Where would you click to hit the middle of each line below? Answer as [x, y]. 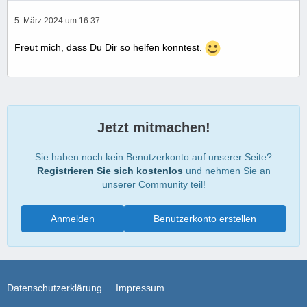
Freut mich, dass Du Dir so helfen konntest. [110, 48]
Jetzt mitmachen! [153, 128]
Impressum [140, 288]
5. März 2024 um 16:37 [57, 21]
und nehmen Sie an [226, 171]
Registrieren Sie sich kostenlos [110, 171]
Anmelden [73, 219]
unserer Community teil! [153, 185]
